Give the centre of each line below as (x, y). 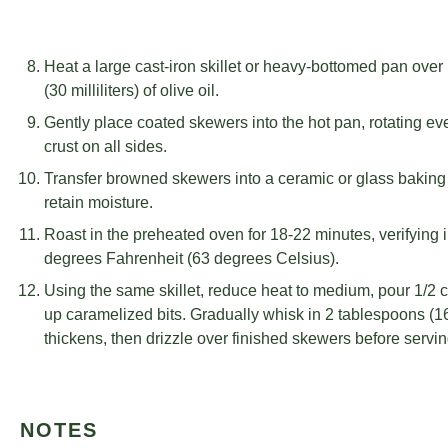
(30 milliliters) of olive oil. (131, 90)
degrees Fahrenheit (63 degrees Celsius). (191, 258)
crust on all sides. (105, 146)
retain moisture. (98, 202)
